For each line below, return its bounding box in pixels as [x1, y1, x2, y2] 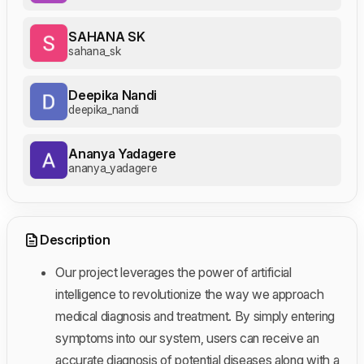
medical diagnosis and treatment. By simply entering [55, 307, 335, 324]
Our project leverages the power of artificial [55, 263, 292, 280]
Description [39, 232, 110, 249]
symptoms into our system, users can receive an [55, 329, 319, 346]
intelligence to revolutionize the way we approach [55, 285, 324, 302]
